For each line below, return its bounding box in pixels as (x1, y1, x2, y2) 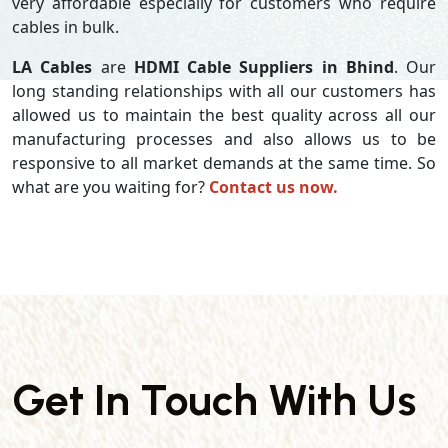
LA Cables (12, 56, 93, 78)
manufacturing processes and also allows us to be (12, 128, 436, 150)
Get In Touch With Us (12, 374, 416, 426)
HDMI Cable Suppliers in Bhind (133, 56, 394, 78)
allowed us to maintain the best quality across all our (12, 104, 436, 126)
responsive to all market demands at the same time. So (12, 152, 436, 174)
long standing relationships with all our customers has (12, 80, 436, 102)
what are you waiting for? (12, 176, 209, 198)
